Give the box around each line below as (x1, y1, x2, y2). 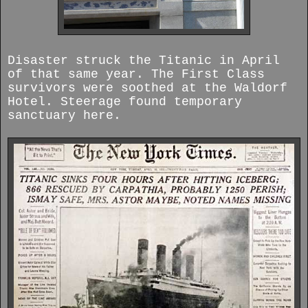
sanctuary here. (8, 109, 121, 123)
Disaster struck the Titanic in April (8, 54, 280, 68)
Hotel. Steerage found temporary (8, 95, 242, 109)
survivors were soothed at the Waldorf (8, 81, 287, 96)
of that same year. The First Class (8, 67, 265, 82)
